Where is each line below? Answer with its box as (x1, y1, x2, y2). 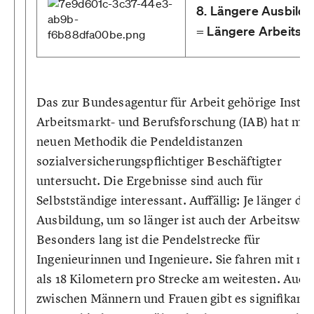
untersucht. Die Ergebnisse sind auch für (36, 172, 264, 189)
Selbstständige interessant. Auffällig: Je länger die (36, 192, 313, 208)
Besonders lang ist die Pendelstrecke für (36, 231, 261, 247)
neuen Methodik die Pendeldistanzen (36, 133, 243, 149)
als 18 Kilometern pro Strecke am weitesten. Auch (36, 271, 312, 287)
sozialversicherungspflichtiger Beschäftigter (36, 153, 282, 169)
